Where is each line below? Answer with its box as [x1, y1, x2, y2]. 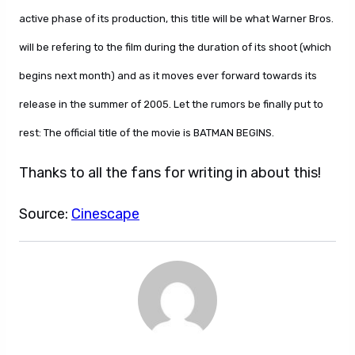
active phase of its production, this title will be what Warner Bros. [19, 13, 334, 25]
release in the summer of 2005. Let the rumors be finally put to [19, 98, 323, 110]
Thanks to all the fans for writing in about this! [19, 164, 321, 181]
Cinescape [71, 205, 139, 223]
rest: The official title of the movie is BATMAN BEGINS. [19, 127, 274, 139]
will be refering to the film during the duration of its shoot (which [19, 41, 331, 53]
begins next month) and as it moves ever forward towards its [19, 70, 317, 82]
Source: [19, 205, 71, 223]
